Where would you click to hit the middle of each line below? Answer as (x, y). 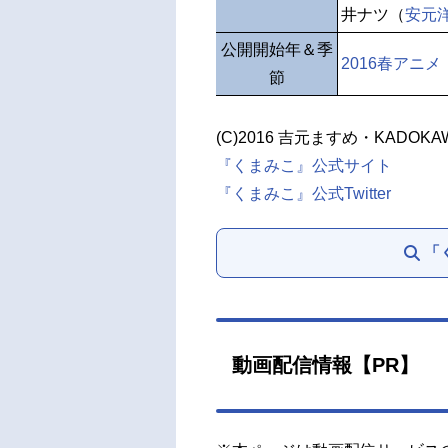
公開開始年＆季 (276, 49)
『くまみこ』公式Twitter (303, 193)
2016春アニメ (391, 63)
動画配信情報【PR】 (325, 365)
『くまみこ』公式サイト (304, 165)
